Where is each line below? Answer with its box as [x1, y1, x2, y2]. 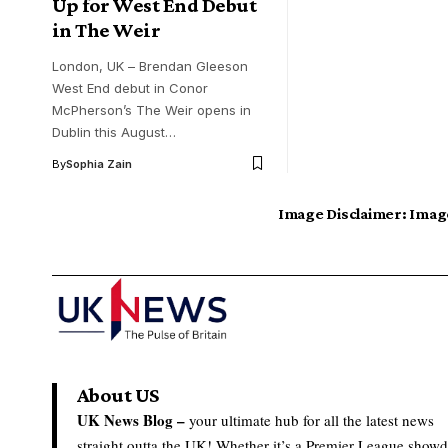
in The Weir [52, 17, 161, 42]
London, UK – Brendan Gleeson [52, 57, 248, 74]
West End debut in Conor [52, 79, 208, 96]
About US [77, 382, 159, 407]
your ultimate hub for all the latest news [185, 409, 434, 430]
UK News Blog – [77, 408, 185, 431]
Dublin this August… [52, 123, 176, 140]
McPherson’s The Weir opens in [52, 101, 251, 118]
